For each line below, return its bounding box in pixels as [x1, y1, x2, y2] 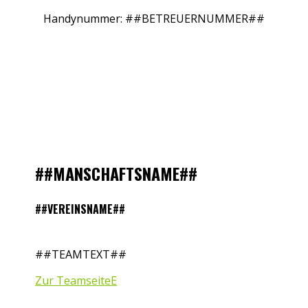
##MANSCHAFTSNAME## [35, 161, 198, 186]
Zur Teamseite [35, 272, 111, 288]
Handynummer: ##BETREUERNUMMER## [43, 11, 265, 27]
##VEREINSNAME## [35, 200, 126, 217]
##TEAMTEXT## [35, 246, 127, 262]
